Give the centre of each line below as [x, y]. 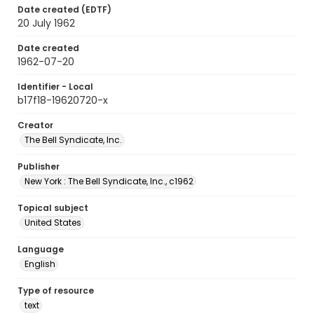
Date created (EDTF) [64, 9]
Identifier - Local [55, 87]
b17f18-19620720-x [63, 100]
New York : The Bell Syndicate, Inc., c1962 [109, 181]
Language [41, 249]
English [40, 264]
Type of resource [56, 291]
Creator [35, 125]
